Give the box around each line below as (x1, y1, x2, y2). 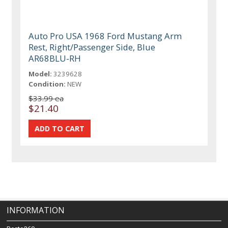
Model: (28, 69, 52, 78)
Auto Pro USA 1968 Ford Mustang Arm (28, 30, 182, 42)
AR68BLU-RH (28, 52, 81, 64)
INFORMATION (7, 205, 65, 216)
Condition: (28, 79, 66, 89)
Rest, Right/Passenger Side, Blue (28, 41, 156, 53)
